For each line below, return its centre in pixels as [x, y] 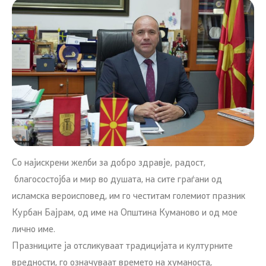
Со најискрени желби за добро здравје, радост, [109, 163]
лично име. [34, 229]
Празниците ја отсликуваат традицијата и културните [122, 246]
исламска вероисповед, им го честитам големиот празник [129, 196]
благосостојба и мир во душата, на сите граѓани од [117, 180]
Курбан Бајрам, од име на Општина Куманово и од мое [125, 213]
